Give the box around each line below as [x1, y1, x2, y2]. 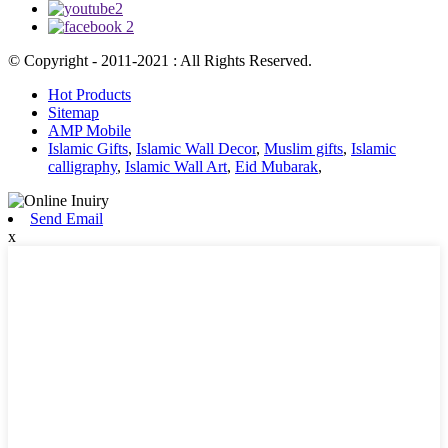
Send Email [30, 210, 103, 228]
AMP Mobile [48, 122, 131, 140]
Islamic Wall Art [125, 158, 227, 176]
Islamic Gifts [48, 140, 128, 158]
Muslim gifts [264, 140, 343, 158]
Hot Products [48, 86, 131, 104]
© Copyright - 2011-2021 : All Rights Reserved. [8, 52, 312, 70]
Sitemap [48, 104, 99, 122]
